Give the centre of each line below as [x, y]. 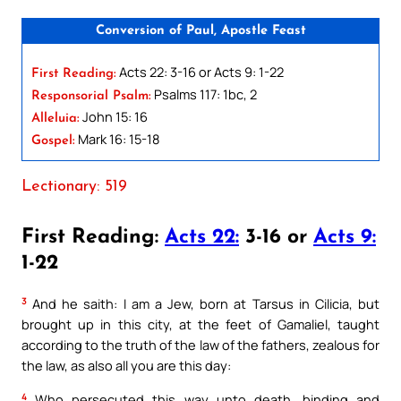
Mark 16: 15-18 [117, 138]
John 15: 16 [114, 116]
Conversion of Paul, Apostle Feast [200, 30]
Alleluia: [55, 118]
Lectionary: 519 [74, 186]
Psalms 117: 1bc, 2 [204, 94]
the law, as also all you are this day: [126, 366]
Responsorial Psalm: [91, 96]
